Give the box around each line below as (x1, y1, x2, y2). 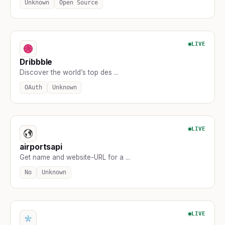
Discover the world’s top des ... (20, 68, 119, 76)
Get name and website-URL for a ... (20, 153, 130, 161)
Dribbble (20, 57, 53, 67)
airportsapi (20, 142, 63, 152)
